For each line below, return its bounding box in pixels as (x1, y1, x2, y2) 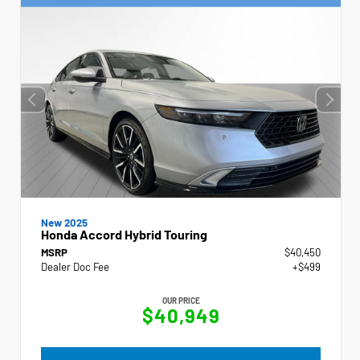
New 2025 (41, 215, 88, 229)
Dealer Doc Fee (41, 260, 109, 273)
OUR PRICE (162, 295, 200, 305)
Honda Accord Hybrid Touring (41, 226, 207, 242)
